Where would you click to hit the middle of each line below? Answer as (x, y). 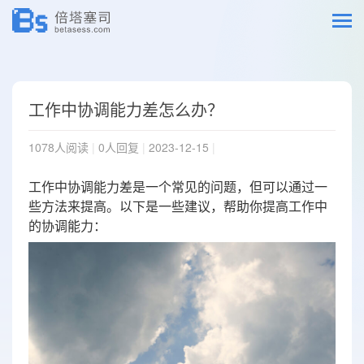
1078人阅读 (60, 147)
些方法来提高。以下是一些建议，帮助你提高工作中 (178, 206)
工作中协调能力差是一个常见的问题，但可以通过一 (178, 186)
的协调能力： (67, 225)
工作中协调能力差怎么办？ (126, 109)
